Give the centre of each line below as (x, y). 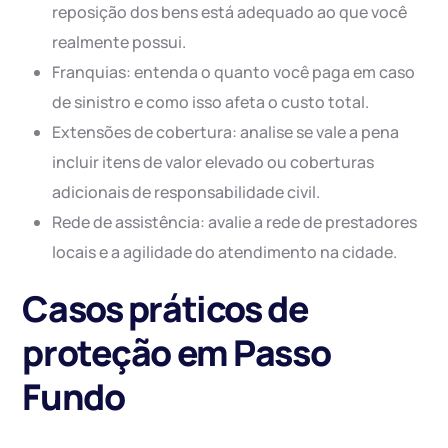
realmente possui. (119, 42)
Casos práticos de (165, 309)
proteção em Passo (176, 353)
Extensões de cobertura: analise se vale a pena (226, 132)
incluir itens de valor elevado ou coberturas (213, 162)
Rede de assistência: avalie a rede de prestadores (235, 222)
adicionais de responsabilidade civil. (186, 192)
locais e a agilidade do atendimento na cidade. (225, 252)
